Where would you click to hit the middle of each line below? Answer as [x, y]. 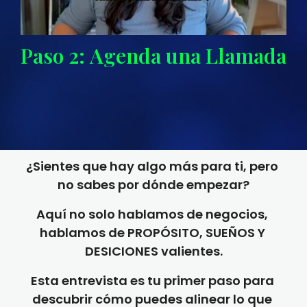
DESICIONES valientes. [153, 251]
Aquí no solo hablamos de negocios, [152, 214]
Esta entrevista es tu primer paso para [152, 281]
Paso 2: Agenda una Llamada [153, 56]
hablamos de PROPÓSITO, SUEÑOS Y [152, 233]
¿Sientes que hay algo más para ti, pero [152, 166]
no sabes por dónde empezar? [153, 185]
